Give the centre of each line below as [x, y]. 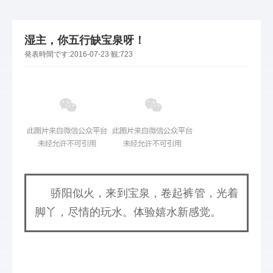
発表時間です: [47, 54]
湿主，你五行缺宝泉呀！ [85, 40]
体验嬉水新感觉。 [177, 212]
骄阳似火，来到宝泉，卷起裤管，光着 [136, 193]
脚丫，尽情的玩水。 [84, 212]
